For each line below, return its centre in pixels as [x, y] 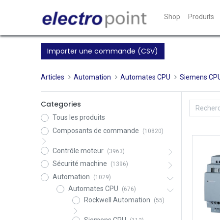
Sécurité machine [80, 164]
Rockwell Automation [117, 200]
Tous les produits [79, 117]
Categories [61, 104]
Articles [52, 77]
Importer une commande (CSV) [102, 51]
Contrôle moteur [78, 151]
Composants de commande [96, 130]
